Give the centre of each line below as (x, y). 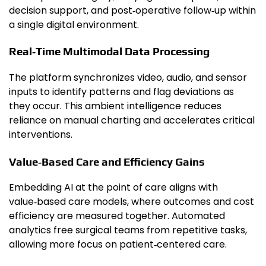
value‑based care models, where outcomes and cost (132, 202)
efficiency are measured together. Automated (117, 216)
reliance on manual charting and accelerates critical (132, 120)
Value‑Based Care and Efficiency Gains (107, 161)
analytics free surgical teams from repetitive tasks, (128, 230)
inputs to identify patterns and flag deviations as (121, 91)
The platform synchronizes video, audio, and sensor (128, 77)
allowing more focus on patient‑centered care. (118, 245)
